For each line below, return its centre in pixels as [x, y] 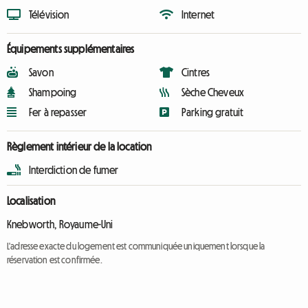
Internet [198, 14]
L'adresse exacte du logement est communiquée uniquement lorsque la [136, 246]
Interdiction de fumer [74, 170]
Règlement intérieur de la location [79, 146]
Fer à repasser [58, 112]
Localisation [31, 201]
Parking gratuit [213, 112]
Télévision [49, 14]
